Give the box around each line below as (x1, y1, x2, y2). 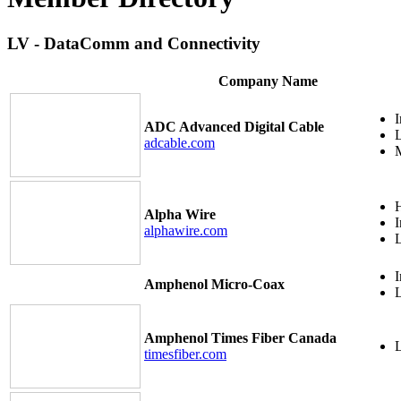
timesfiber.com (144, 346, 226, 362)
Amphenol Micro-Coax (144, 276, 285, 292)
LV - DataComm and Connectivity (7, 33, 260, 53)
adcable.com (144, 134, 215, 150)
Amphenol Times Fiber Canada (144, 329, 337, 346)
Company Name (218, 73, 318, 89)
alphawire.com (144, 222, 227, 238)
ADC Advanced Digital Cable (144, 118, 324, 134)
